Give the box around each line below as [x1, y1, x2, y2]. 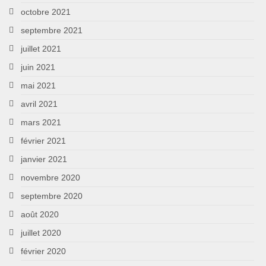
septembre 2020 [21, 191, 83, 201]
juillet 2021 [21, 43, 61, 53]
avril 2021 [21, 99, 58, 109]
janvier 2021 [21, 154, 67, 164]
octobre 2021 [21, 7, 71, 17]
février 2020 [21, 246, 66, 256]
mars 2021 [21, 117, 61, 127]
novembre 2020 [21, 172, 80, 182]
